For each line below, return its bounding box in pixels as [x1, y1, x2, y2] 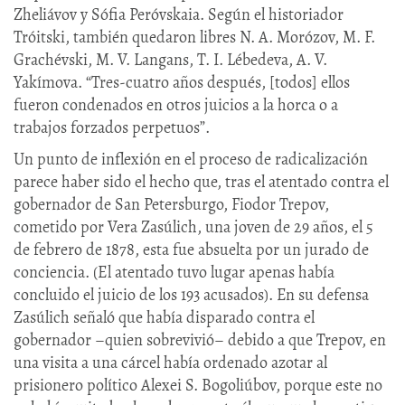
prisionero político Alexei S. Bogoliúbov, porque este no [14, 373, 382, 396]
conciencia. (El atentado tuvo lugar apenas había [14, 260, 334, 283]
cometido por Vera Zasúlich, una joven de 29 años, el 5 [14, 215, 373, 238]
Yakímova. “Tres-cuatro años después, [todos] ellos [14, 71, 350, 93]
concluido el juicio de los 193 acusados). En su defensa [14, 283, 369, 306]
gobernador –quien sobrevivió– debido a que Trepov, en [14, 328, 386, 351]
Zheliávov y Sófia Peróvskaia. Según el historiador [14, 3, 344, 25]
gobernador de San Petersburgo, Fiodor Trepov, [14, 193, 329, 215]
